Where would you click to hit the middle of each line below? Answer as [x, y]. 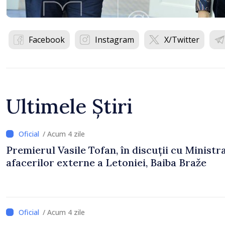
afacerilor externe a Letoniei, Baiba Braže [106, 162]
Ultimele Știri [69, 106]
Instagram [115, 40]
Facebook [47, 40]
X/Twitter [182, 40]
